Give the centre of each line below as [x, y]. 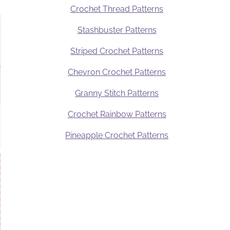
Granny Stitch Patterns [117, 93]
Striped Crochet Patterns [117, 51]
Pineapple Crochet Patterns [117, 136]
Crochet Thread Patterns [117, 9]
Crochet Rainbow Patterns [117, 114]
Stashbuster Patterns [117, 30]
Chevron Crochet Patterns [117, 72]
